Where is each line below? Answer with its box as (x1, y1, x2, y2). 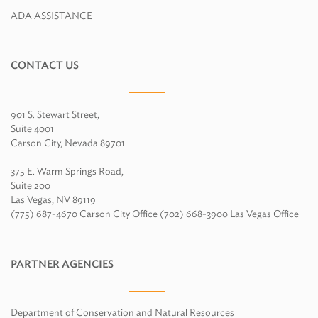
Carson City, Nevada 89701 (11, 137, 125, 148)
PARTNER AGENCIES (11, 258, 114, 270)
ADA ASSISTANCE (11, 10, 92, 21)
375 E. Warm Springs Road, (11, 165, 124, 177)
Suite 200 (11, 180, 50, 191)
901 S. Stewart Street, (11, 109, 99, 120)
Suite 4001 (11, 123, 54, 134)
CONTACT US (11, 59, 79, 72)
